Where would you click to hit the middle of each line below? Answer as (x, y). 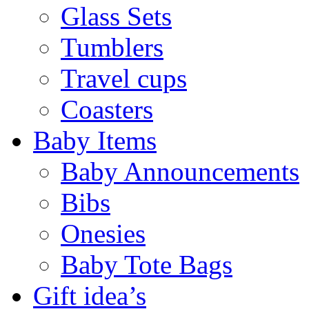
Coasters (107, 109)
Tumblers (112, 47)
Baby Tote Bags (147, 264)
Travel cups (124, 78)
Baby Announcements (180, 171)
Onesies (103, 233)
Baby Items (95, 140)
